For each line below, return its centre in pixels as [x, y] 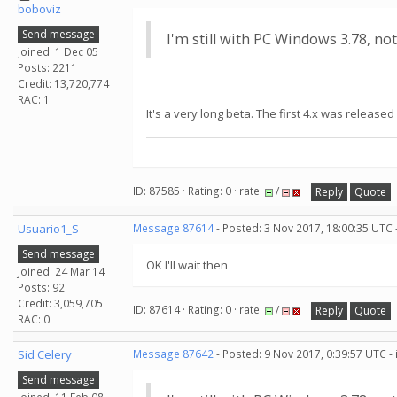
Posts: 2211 [47, 67]
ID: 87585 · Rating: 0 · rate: [199, 191]
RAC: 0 [34, 319]
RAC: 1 [34, 99]
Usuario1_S [48, 229]
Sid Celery [45, 354]
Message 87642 [173, 354]
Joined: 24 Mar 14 [61, 271]
